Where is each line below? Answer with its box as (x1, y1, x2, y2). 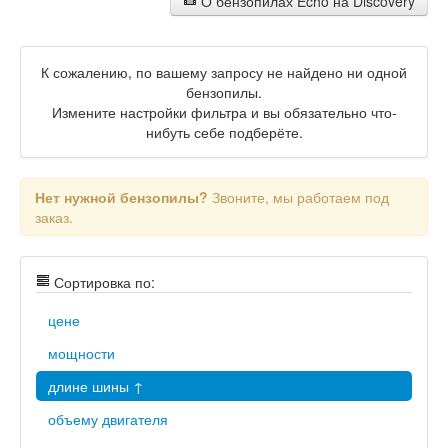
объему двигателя (48, 409, 168, 429)
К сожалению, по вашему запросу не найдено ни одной (41, 62, 407, 82)
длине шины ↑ (48, 376, 144, 396)
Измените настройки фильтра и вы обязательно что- (51, 102, 397, 122)
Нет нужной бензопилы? (35, 187, 208, 207)
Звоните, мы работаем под (208, 187, 389, 207)
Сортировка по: (50, 272, 155, 292)
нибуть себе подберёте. (145, 122, 303, 142)
